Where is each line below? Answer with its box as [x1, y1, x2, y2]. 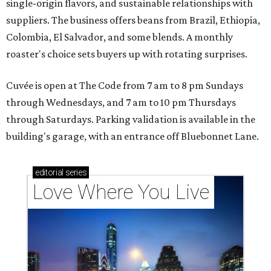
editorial [35, 168, 64, 178]
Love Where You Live [33, 180, 209, 204]
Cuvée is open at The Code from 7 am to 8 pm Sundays [6, 79, 243, 92]
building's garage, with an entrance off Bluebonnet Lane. [6, 130, 259, 143]
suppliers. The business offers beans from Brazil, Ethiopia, [6, 14, 260, 27]
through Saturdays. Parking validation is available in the [6, 113, 255, 126]
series [63, 168, 87, 178]
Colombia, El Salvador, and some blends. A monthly [6, 31, 233, 44]
